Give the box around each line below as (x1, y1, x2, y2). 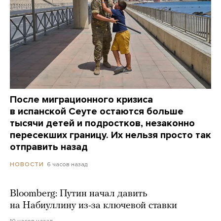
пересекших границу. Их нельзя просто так (10, 129, 211, 141)
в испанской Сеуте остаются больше (10, 105, 184, 117)
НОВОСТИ (10, 160, 44, 168)
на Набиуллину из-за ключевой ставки (10, 200, 177, 211)
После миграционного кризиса (10, 93, 153, 106)
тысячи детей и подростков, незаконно (10, 117, 195, 129)
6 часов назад (47, 160, 87, 168)
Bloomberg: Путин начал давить (10, 188, 147, 199)
